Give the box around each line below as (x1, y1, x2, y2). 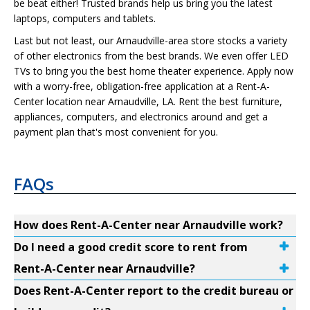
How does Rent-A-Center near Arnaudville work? (14, 217, 283, 232)
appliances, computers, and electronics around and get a (14, 110, 268, 123)
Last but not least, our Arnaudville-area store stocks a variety (14, 34, 287, 47)
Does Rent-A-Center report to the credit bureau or (14, 283, 293, 298)
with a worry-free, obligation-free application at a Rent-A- (14, 80, 270, 93)
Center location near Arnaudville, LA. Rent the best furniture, (14, 95, 282, 108)
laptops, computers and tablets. (14, 12, 156, 25)
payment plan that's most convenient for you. (14, 125, 218, 138)
